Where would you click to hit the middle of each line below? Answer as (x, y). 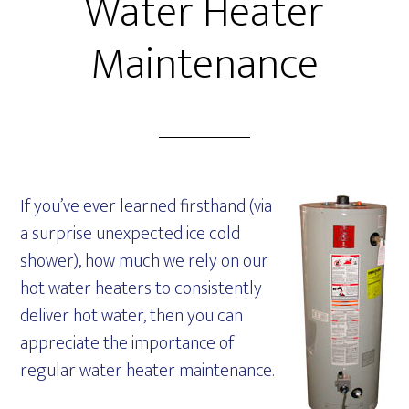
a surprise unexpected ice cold (131, 234)
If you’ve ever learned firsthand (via (147, 206)
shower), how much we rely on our (145, 261)
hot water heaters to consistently (142, 288)
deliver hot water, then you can (132, 316)
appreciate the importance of (127, 343)
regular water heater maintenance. (147, 371)
